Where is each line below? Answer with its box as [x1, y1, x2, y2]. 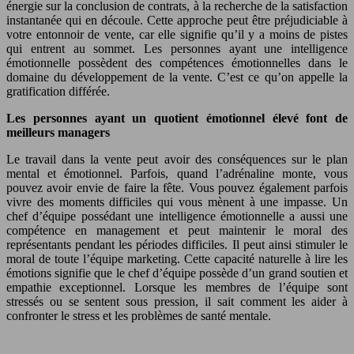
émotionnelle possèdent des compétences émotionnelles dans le [6, 55, 348, 70]
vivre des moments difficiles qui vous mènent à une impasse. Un [6, 194, 348, 209]
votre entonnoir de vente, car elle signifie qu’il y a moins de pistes [6, 27, 348, 41]
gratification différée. [6, 84, 110, 98]
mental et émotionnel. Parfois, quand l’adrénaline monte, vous [6, 166, 348, 180]
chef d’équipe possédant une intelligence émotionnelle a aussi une [6, 209, 348, 223]
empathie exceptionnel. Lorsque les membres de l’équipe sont [6, 280, 348, 294]
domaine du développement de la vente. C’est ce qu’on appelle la [6, 70, 348, 84]
